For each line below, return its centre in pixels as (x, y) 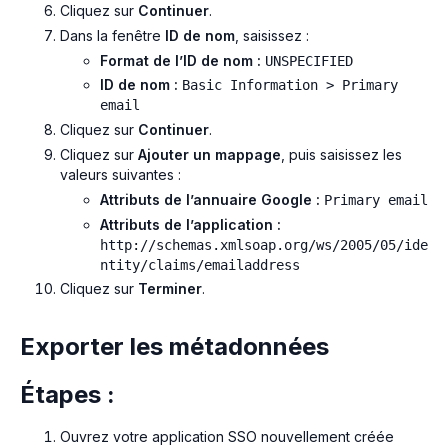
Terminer (170, 289)
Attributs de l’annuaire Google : (210, 199)
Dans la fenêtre (112, 35)
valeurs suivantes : (120, 174)
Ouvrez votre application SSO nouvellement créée (227, 437)
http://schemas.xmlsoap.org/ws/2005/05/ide (264, 244)
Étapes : (67, 395)
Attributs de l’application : (190, 224)
